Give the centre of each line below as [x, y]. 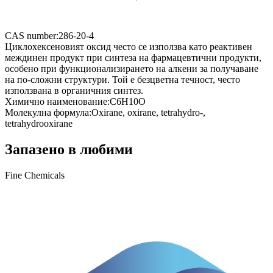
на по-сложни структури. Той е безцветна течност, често [122, 79]
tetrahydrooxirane [39, 123]
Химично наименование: [57, 101]
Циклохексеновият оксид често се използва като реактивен [129, 46]
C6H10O [128, 101]
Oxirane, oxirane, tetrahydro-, [148, 112]
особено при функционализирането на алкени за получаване [132, 68]
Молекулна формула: [48, 112]
